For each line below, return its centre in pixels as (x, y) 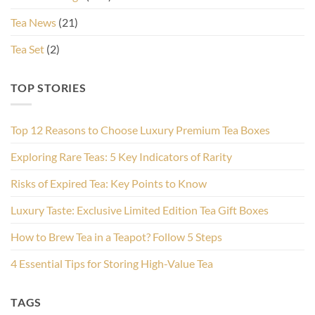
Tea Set (27, 49)
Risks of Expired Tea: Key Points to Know (109, 184)
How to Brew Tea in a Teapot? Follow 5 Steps (116, 237)
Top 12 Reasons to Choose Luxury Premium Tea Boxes (140, 130)
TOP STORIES (49, 87)
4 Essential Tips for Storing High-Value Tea (112, 264)
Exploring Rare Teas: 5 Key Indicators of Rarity (121, 157)
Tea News (33, 22)
